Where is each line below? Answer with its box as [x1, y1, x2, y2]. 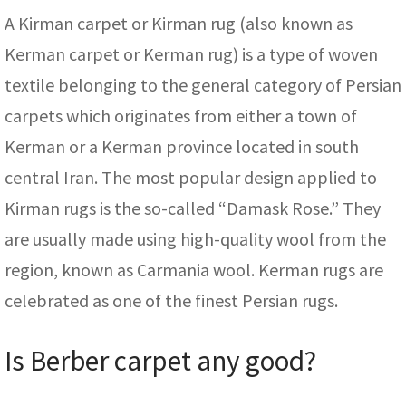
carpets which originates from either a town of [5, 104, 357, 128]
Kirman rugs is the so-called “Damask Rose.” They [5, 197, 381, 220]
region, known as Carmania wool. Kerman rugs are [5, 258, 383, 282]
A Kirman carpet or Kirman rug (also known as [5, 12, 353, 35]
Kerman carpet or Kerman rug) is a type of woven [5, 43, 378, 66]
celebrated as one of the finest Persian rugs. [5, 289, 338, 313]
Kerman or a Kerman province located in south [5, 135, 359, 159]
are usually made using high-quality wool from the [5, 227, 386, 251]
